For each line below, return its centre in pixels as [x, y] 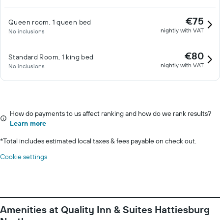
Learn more [28, 123]
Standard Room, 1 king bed [51, 57]
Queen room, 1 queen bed [50, 22]
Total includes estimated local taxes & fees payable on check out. [100, 141]
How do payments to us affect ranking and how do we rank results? [110, 113]
